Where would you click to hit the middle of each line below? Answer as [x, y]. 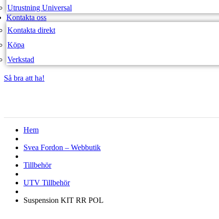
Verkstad [21, 59]
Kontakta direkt [31, 30]
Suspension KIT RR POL [64, 200]
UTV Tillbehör [47, 182]
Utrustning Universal [40, 7]
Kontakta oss [26, 17]
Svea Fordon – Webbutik [62, 147]
